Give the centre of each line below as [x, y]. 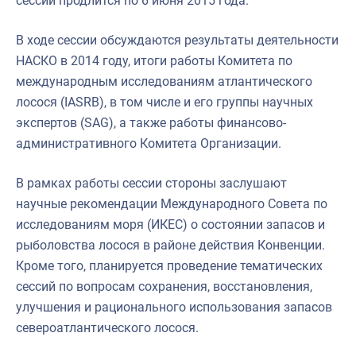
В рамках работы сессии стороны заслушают [151, 183]
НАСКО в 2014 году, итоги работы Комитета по [154, 60]
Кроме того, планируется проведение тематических [169, 265]
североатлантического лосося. [107, 327]
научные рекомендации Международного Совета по [172, 203]
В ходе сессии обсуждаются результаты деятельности [177, 40]
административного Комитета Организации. [149, 143]
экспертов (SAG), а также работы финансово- [151, 122]
